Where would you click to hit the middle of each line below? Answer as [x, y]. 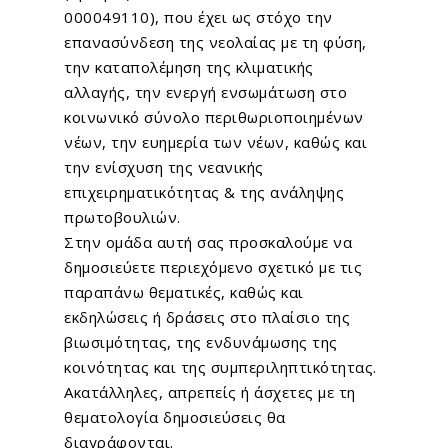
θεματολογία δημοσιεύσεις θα [175, 416]
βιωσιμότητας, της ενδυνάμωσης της [201, 341]
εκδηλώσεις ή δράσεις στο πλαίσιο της [207, 316]
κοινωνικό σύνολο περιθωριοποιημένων [214, 116]
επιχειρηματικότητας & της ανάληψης [204, 191]
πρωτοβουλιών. [122, 216]
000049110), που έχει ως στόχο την [198, 16]
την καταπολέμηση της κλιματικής [189, 66]
